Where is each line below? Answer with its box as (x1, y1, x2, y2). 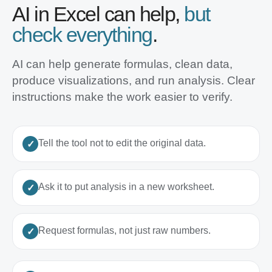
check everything (12, 23, 152, 46)
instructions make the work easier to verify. (12, 90, 233, 103)
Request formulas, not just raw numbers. (38, 225, 211, 236)
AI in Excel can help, (12, 2, 185, 25)
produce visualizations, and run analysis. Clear (12, 74, 255, 87)
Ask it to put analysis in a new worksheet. (38, 182, 214, 192)
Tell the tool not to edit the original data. (38, 138, 206, 148)
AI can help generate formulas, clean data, (12, 58, 233, 70)
